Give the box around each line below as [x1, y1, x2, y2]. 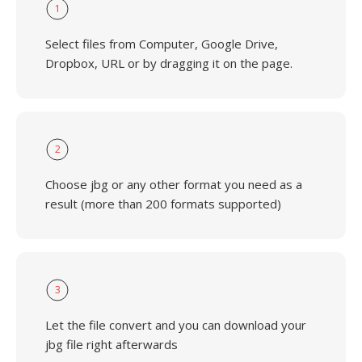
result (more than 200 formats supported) [45, 196, 281, 212]
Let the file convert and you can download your [45, 317, 306, 333]
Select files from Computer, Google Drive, [45, 36, 278, 52]
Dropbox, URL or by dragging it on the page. [45, 55, 293, 71]
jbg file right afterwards [45, 336, 178, 352]
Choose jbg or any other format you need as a [45, 176, 302, 192]
